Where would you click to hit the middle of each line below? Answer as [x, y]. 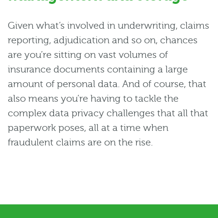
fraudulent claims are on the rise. [80, 143]
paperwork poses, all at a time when [88, 128]
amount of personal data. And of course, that [107, 84]
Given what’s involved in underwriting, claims [109, 26]
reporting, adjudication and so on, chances [103, 40]
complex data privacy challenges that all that [108, 113]
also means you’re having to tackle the [93, 99]
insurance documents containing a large [98, 70]
